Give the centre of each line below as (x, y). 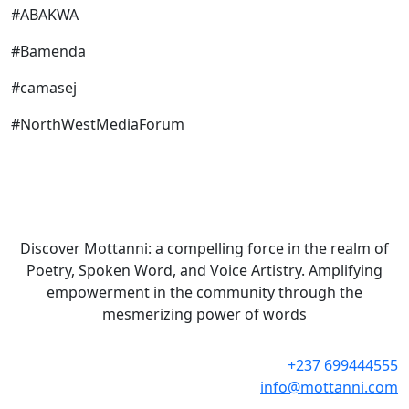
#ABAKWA (47, 15)
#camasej (46, 88)
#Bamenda (50, 51)
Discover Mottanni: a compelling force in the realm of (204, 248)
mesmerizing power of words (204, 314)
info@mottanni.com (329, 387)
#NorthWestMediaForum (98, 124)
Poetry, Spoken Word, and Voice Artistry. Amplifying (204, 270)
